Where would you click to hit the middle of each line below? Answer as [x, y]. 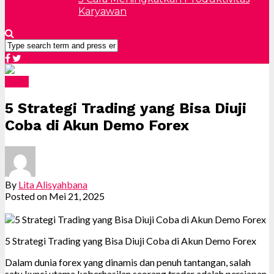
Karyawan [102, 11]
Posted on [26, 196]
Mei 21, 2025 [77, 196]
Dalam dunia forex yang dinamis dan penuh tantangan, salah [128, 262]
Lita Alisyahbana [53, 184]
